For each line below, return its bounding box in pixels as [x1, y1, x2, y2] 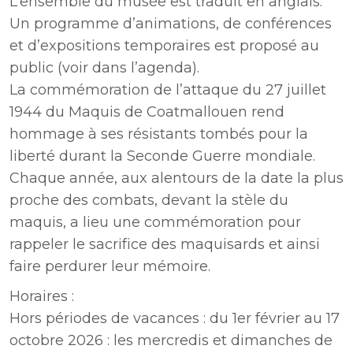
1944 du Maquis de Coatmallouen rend [9, 103, 284, 121]
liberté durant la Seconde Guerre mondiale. [9, 147, 315, 165]
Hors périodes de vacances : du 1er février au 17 [9, 310, 340, 327]
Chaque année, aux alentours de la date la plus [9, 169, 344, 187]
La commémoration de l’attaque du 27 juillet [9, 81, 326, 98]
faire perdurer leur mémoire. [9, 258, 210, 275]
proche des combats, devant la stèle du [9, 191, 288, 209]
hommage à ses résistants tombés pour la [9, 125, 308, 143]
